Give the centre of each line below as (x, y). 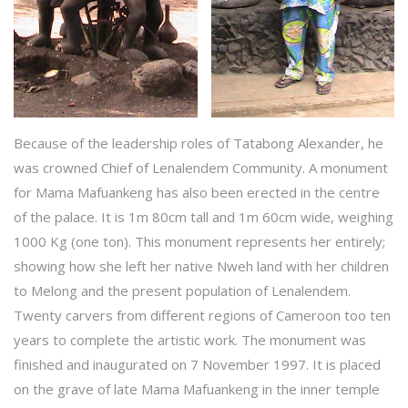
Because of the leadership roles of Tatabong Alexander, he (199, 143)
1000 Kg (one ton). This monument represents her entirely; (199, 241)
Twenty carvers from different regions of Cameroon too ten (202, 315)
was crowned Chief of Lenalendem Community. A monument (201, 167)
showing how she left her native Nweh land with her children (201, 265)
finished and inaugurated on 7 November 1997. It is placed (197, 364)
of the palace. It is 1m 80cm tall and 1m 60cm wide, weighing (204, 216)
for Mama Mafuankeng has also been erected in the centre (197, 192)
